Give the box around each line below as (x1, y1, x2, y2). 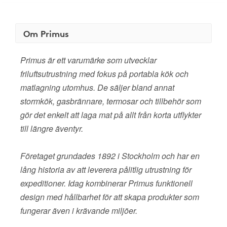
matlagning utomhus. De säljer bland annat (20, 82, 174, 93)
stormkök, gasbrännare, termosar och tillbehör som (20, 95, 201, 107)
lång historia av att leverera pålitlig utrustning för (20, 164, 192, 175)
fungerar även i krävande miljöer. (20, 205, 137, 216)
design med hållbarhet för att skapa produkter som (20, 191, 199, 203)
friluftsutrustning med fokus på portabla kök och (20, 68, 188, 80)
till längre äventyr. (20, 123, 83, 134)
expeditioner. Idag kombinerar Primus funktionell (20, 177, 193, 189)
